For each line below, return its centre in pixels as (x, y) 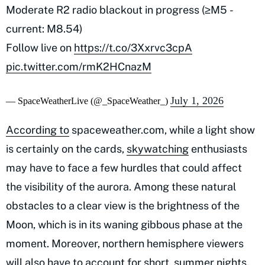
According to (38, 130)
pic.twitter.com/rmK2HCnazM (79, 66)
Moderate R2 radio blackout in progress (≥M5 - (120, 9)
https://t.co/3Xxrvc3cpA (133, 47)
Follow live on (40, 47)
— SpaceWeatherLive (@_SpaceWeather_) (88, 101)
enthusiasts (218, 148)
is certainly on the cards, (66, 148)
